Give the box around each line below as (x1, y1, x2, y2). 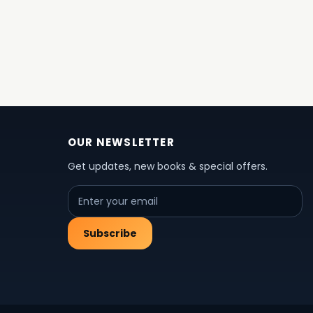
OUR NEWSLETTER (67, 135, 175, 150)
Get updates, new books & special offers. (67, 159, 268, 173)
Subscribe (82, 226, 137, 240)
